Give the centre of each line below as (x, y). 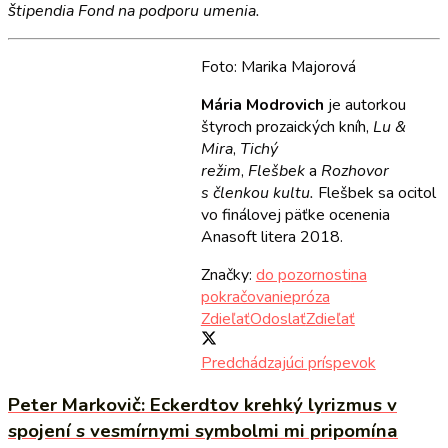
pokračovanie (246, 296)
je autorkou (364, 104)
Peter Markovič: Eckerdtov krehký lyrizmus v (202, 405)
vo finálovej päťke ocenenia (295, 214)
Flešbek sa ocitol (374, 192)
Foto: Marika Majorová (278, 66)
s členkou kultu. (257, 192)
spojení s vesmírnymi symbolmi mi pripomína (203, 431)
